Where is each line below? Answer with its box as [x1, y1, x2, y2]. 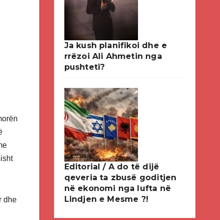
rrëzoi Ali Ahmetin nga [64, 52, 162, 61]
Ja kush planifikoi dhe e [64, 41, 167, 50]
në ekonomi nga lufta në [64, 184, 171, 193]
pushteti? [64, 62, 105, 72]
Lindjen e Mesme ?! [64, 194, 149, 204]
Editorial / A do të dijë [64, 162, 160, 171]
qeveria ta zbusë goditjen [64, 173, 177, 182]
